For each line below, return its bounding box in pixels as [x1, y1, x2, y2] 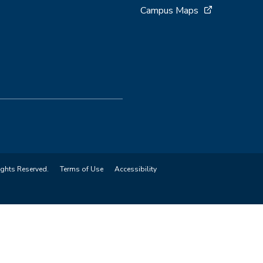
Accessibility [114, 164, 157, 174]
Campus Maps [140, 4, 198, 17]
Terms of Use [60, 164, 103, 174]
